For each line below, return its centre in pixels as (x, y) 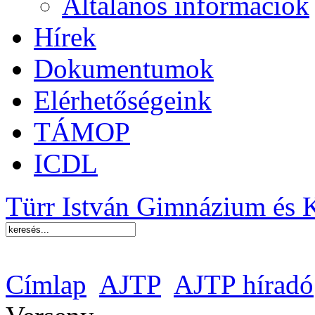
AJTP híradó (244, 284)
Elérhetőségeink (123, 100)
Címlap (46, 284)
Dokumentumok (124, 69)
